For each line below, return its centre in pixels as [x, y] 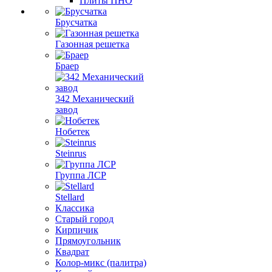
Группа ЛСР [81, 175]
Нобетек [73, 131]
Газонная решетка [92, 44]
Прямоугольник [88, 241]
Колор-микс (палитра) [101, 263]
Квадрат [72, 252]
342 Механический [95, 99]
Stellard [70, 197]
